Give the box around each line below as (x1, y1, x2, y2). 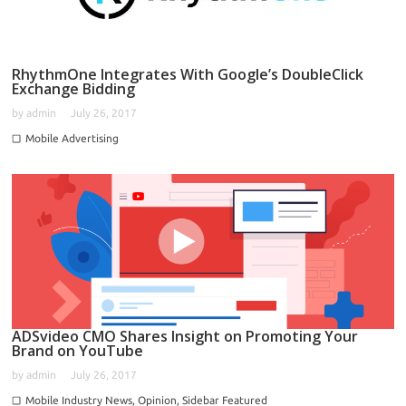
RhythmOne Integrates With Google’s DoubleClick (12, 63, 363, 84)
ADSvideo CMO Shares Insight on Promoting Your (12, 325, 358, 346)
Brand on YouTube (12, 340, 143, 361)
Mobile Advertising (25, 131, 119, 144)
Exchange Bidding (12, 78, 135, 99)
